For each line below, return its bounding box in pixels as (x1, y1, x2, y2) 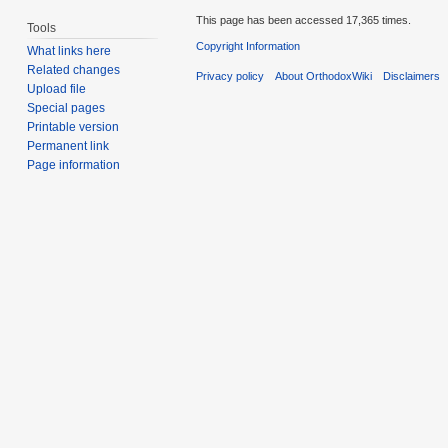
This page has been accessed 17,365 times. (196, 13, 411, 26)
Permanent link (27, 139, 110, 154)
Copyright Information (196, 40, 300, 53)
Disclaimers (383, 70, 441, 83)
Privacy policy (196, 70, 264, 83)
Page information (27, 158, 121, 173)
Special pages (27, 101, 106, 116)
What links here (27, 44, 112, 59)
